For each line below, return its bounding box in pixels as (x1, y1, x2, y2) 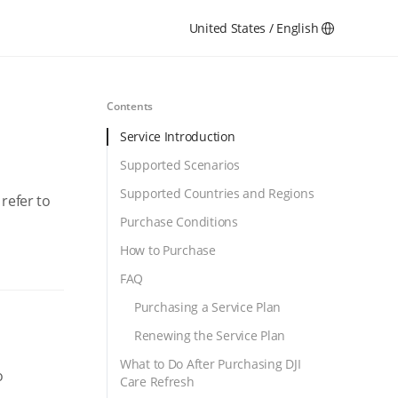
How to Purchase (120, 242, 216, 259)
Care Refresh (120, 373, 195, 390)
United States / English (188, 20, 319, 36)
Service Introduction (120, 128, 235, 145)
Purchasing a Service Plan (134, 298, 281, 315)
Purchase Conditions (120, 213, 238, 230)
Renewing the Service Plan (134, 327, 285, 344)
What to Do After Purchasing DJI (120, 355, 301, 372)
